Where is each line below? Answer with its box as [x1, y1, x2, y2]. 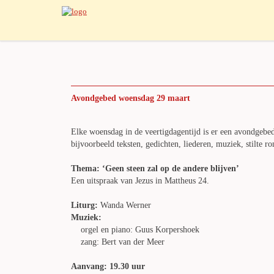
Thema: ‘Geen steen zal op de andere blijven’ [71, 164, 239, 173]
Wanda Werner [98, 201, 151, 210]
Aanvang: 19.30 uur [71, 262, 150, 271]
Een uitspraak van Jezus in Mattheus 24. [71, 176, 209, 185]
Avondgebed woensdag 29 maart [71, 94, 190, 103]
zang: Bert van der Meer [71, 237, 165, 246]
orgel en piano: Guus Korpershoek [71, 225, 199, 234]
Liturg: [71, 201, 98, 210]
